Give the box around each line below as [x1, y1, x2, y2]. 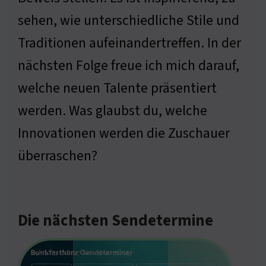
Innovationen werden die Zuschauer [18, 123, 230, 143]
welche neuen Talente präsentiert [18, 78, 217, 98]
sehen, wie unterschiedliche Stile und [18, 10, 239, 30]
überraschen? [18, 145, 97, 166]
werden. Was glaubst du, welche [18, 100, 207, 121]
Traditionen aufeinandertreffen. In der [18, 33, 241, 53]
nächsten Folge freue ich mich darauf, [18, 55, 239, 75]
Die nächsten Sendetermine [18, 209, 213, 232]
